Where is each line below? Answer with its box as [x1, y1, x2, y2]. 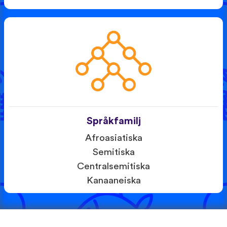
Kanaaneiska [86, 175, 141, 185]
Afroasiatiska [85, 133, 142, 143]
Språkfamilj [86, 116, 141, 126]
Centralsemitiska [77, 161, 150, 171]
